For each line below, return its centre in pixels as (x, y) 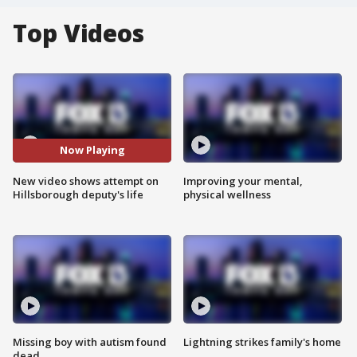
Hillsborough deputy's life (78, 194)
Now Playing (92, 150)
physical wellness (227, 194)
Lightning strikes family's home (262, 342)
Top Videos (78, 33)
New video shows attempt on (86, 180)
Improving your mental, (243, 180)
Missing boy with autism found (90, 342)
